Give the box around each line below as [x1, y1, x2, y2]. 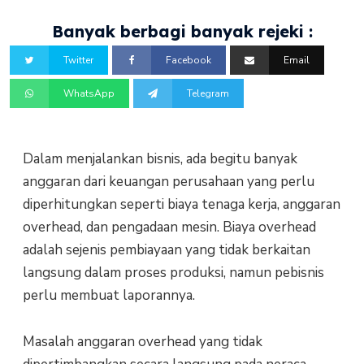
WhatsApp [63, 87, 115, 101]
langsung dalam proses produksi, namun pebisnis [22, 263, 324, 283]
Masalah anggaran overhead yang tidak [22, 331, 262, 351]
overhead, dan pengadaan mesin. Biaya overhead [22, 218, 316, 237]
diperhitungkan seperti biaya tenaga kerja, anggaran [22, 195, 340, 214]
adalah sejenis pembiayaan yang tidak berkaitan [22, 240, 310, 260]
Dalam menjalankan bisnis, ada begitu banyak [22, 149, 297, 169]
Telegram [187, 87, 230, 101]
